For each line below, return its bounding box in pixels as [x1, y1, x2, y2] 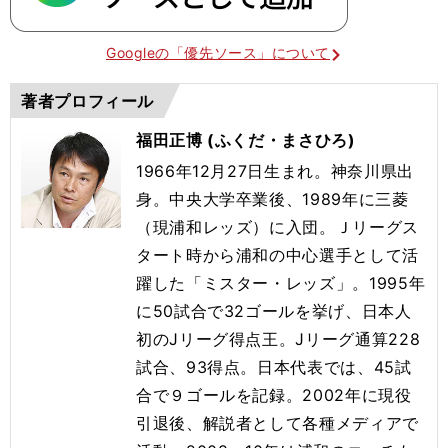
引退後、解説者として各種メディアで [136, 413, 419, 434]
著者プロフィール [21, 91, 155, 112]
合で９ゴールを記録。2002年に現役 [136, 385, 412, 406]
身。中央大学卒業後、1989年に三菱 [136, 189, 409, 210]
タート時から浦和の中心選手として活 [136, 245, 419, 266]
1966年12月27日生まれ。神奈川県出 [136, 161, 414, 182]
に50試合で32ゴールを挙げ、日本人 [136, 301, 412, 322]
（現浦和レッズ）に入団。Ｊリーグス [136, 217, 419, 238]
